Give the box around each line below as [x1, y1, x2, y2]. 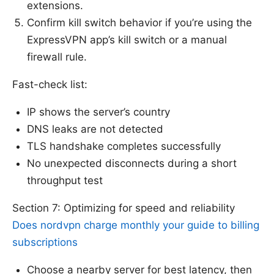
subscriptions [12, 236, 78, 249]
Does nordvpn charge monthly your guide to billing [12, 219, 259, 232]
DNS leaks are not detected [27, 123, 163, 136]
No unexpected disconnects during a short [27, 157, 237, 170]
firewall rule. [27, 51, 87, 64]
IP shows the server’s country [27, 106, 170, 119]
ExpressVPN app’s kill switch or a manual [27, 34, 227, 46]
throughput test [27, 174, 103, 187]
